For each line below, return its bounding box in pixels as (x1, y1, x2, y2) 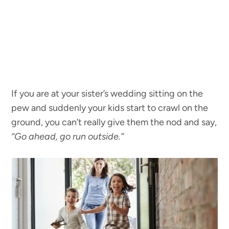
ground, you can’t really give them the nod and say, (11, 117, 217, 128)
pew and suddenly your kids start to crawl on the (11, 102, 209, 114)
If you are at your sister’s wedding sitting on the (11, 88, 203, 100)
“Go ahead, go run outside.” (11, 131, 124, 143)
